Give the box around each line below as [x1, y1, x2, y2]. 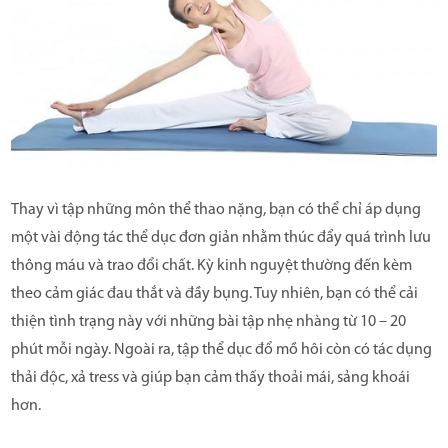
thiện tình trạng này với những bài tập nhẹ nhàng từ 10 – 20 [11, 313, 406, 330]
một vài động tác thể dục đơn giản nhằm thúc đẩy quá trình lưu [11, 229, 431, 246]
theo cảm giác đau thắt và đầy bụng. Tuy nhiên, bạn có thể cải [11, 285, 418, 302]
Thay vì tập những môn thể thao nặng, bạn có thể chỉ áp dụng [11, 201, 421, 218]
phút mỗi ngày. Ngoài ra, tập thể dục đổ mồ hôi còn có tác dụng [11, 341, 432, 358]
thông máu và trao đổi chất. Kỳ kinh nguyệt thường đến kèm [11, 257, 412, 274]
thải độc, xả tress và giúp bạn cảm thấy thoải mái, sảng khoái [11, 369, 410, 386]
